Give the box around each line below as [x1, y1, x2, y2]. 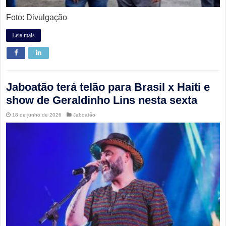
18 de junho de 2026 [12, 112, 62, 118]
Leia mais [12, 32, 35, 39]
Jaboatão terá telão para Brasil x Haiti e [6, 81, 210, 93]
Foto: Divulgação [6, 13, 68, 22]
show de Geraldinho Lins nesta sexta [6, 94, 198, 106]
